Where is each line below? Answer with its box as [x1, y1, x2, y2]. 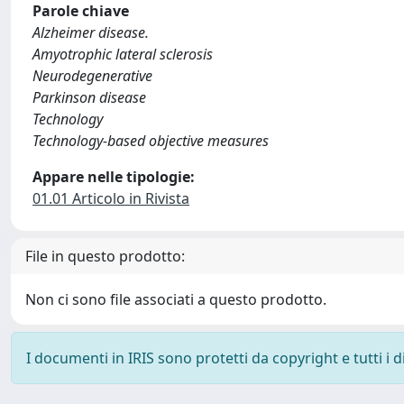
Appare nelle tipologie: [32, 167, 195, 187]
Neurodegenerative [32, 66, 152, 86]
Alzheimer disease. [32, 23, 149, 42]
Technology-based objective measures [32, 131, 269, 151]
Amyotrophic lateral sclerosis [32, 44, 213, 64]
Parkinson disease [32, 87, 146, 107]
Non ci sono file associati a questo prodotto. [25, 289, 326, 309]
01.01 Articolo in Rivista [32, 188, 189, 208]
